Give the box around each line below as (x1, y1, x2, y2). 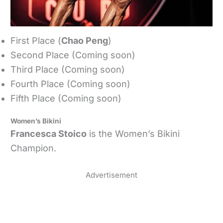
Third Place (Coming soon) (10, 64, 125, 75)
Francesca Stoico (10, 128, 87, 139)
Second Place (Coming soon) (10, 49, 136, 60)
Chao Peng (61, 35, 109, 46)
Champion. (10, 143, 57, 154)
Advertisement (86, 170, 137, 180)
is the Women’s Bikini (87, 128, 180, 139)
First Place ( (10, 35, 62, 46)
